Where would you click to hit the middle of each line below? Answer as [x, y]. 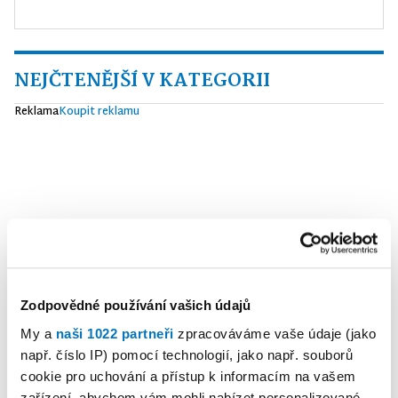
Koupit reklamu [99, 112]
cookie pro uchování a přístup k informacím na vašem [188, 376]
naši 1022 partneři [115, 333]
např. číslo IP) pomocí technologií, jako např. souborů [187, 354]
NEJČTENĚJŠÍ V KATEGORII [142, 81]
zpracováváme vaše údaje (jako [275, 333]
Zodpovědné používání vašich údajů [136, 306]
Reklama [36, 112]
